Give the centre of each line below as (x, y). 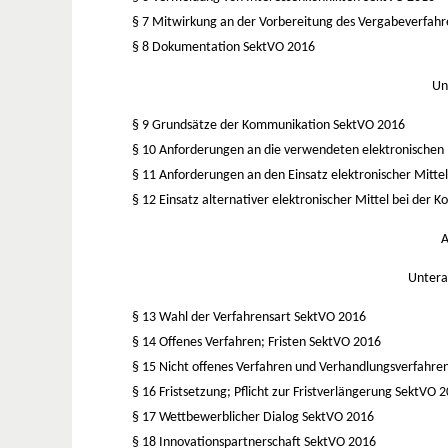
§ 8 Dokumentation (187, 47)
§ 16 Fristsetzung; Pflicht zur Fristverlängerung (263, 392)
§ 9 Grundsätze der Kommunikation (232, 125)
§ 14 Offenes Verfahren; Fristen (220, 342)
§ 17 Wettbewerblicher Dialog (217, 417)
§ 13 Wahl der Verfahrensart (213, 317)
